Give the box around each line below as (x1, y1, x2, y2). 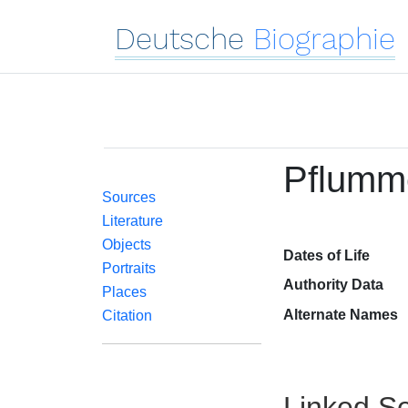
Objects (102, 237, 151, 252)
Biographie (253, 21, 395, 56)
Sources (102, 189, 156, 205)
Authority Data (282, 277, 383, 292)
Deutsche (115, 21, 244, 56)
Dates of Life (282, 248, 370, 263)
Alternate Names (282, 307, 398, 322)
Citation (102, 308, 152, 323)
